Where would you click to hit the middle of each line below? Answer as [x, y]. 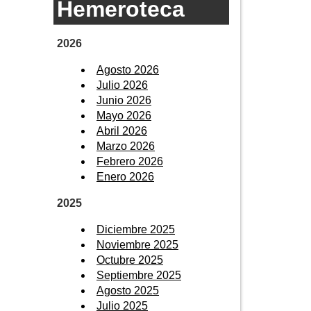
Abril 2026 [122, 131]
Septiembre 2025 [139, 275]
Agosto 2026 [128, 69]
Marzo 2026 [126, 146]
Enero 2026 [125, 176]
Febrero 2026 [130, 161]
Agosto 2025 [128, 290]
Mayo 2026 [124, 115]
